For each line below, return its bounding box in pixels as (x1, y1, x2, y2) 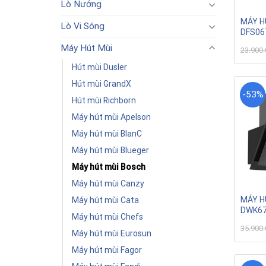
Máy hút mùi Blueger (72, 145, 149, 155)
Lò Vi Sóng (61, 21, 104, 31)
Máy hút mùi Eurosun (72, 229, 151, 238)
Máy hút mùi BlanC (72, 129, 142, 138)
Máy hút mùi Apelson (72, 112, 151, 122)
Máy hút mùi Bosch (72, 162, 145, 172)
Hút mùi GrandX (72, 79, 131, 88)
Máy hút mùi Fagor (72, 245, 142, 255)
